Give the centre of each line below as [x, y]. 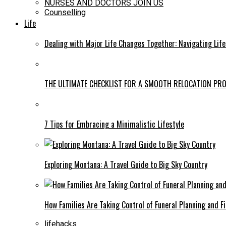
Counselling [65, 12]
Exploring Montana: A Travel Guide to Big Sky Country [126, 164]
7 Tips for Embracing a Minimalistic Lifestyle [114, 124]
